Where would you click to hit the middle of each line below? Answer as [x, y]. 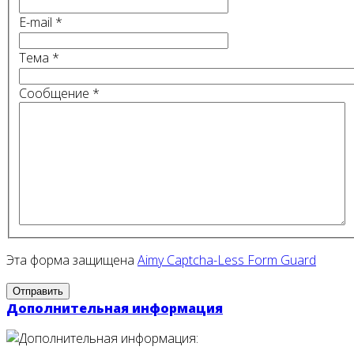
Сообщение [54, 94]
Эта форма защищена [72, 260]
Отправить [38, 292]
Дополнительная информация [115, 309]
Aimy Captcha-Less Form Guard [227, 260]
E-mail [36, 23]
